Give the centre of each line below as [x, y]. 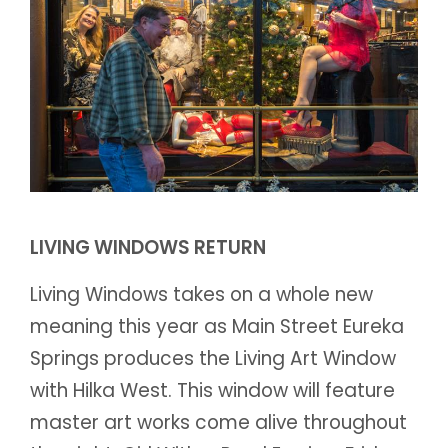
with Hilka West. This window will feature [212, 390]
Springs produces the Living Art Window [213, 358]
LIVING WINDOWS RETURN [148, 247]
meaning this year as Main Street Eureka [217, 326]
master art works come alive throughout [218, 422]
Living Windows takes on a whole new [201, 294]
